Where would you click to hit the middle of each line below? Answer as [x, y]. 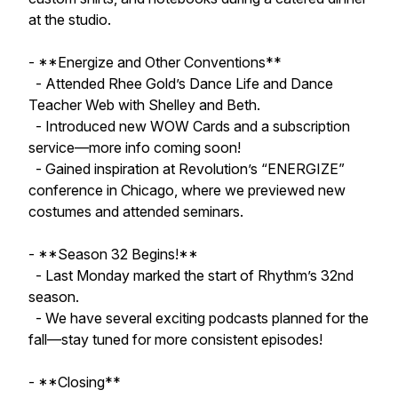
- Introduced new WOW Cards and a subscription [189, 126]
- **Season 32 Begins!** [113, 254]
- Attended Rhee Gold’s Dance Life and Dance [181, 84]
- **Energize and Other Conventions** [155, 62]
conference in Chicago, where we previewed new [187, 190]
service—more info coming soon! [135, 147]
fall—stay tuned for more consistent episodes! [175, 339]
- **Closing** [75, 382]
